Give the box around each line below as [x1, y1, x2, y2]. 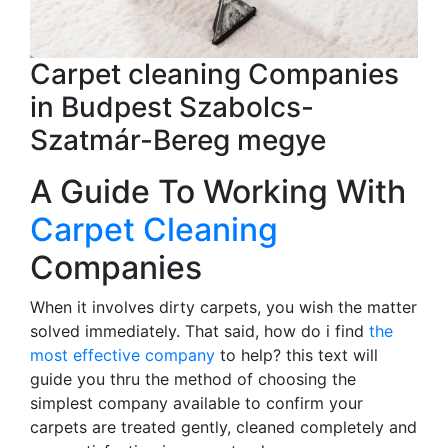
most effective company [30, 344, 215, 365]
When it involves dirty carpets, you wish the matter [30, 296, 417, 317]
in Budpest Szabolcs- [30, 89, 314, 124]
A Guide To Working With [30, 171, 406, 211]
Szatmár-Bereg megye [30, 122, 326, 157]
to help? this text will [215, 344, 378, 365]
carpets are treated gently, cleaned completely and [30, 416, 417, 437]
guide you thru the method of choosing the [30, 368, 356, 389]
